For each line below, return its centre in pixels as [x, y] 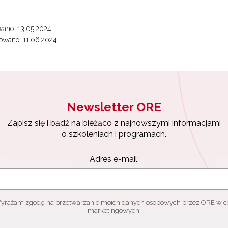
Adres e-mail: [114, 159]
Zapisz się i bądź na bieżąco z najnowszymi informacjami [114, 123]
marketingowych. [114, 211]
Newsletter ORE [114, 107]
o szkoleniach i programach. [114, 134]
